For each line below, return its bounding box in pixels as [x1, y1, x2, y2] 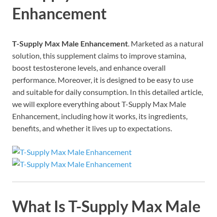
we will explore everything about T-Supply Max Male [12, 99, 186, 109]
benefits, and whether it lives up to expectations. [12, 124, 172, 133]
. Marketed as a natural [128, 39, 203, 48]
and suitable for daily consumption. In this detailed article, [12, 87, 203, 97]
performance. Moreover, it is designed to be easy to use [12, 75, 193, 85]
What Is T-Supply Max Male [12, 196, 201, 216]
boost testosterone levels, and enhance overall [12, 63, 166, 73]
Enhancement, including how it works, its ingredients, [12, 111, 187, 121]
